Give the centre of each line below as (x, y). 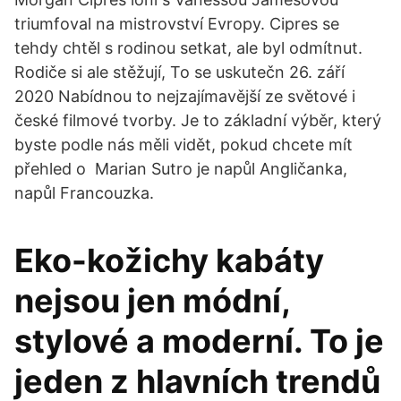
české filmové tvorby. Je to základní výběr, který (198, 120)
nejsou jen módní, (152, 301)
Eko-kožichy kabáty (169, 260)
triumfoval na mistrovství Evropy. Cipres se (177, 24)
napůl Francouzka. (84, 193)
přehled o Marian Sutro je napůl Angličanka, (181, 169)
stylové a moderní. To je (199, 341)
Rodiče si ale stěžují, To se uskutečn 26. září (179, 72)
